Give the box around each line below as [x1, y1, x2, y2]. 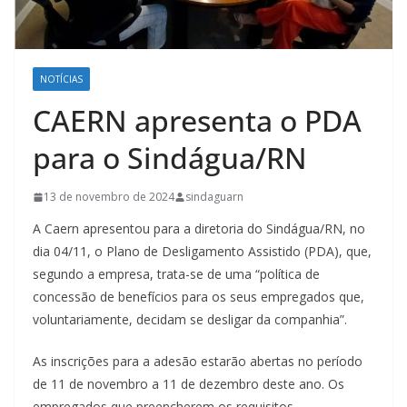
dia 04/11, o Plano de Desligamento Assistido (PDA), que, [33, 243, 372, 261]
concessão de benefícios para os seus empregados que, [33, 288, 364, 306]
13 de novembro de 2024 [44, 189, 174, 205]
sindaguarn [185, 189, 243, 205]
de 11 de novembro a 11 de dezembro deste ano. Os [33, 375, 344, 393]
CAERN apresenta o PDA [33, 101, 362, 141]
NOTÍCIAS [40, 73, 83, 86]
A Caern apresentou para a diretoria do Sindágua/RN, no [33, 220, 365, 238]
